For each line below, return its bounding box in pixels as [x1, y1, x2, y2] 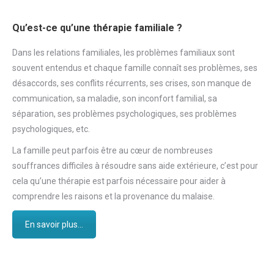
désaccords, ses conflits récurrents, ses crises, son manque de [12, 78, 251, 88]
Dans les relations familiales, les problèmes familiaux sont [12, 47, 235, 57]
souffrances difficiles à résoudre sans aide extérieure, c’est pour [12, 160, 258, 171]
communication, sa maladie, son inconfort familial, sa [12, 93, 217, 103]
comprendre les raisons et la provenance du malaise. [12, 191, 215, 201]
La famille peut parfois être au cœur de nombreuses [12, 145, 213, 155]
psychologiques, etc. [12, 124, 90, 134]
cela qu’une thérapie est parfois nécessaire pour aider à [12, 176, 226, 186]
